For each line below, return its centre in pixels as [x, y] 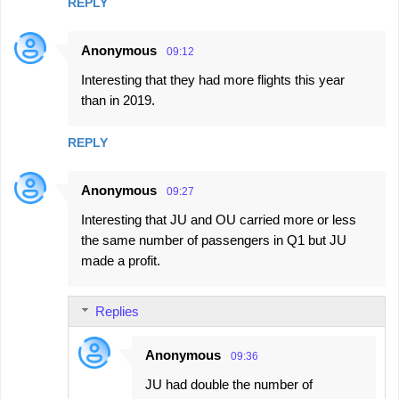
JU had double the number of [229, 385]
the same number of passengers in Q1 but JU [214, 240]
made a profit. [121, 261]
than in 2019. [118, 101]
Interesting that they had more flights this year [213, 80]
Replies [117, 312]
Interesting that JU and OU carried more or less [219, 220]
